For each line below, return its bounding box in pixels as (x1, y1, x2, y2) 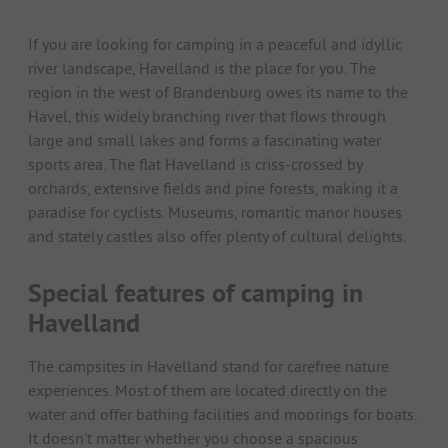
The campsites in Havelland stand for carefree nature (28, 356, 389, 377)
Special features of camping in (28, 276, 363, 311)
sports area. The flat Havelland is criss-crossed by (28, 154, 362, 175)
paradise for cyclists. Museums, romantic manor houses (28, 202, 402, 223)
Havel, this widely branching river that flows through (28, 106, 386, 127)
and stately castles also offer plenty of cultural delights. (28, 226, 406, 247)
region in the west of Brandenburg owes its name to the (28, 82, 408, 103)
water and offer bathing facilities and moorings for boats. (28, 404, 416, 425)
